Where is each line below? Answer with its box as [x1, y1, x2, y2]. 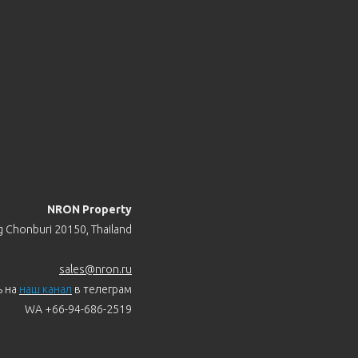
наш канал [18, 283, 72, 296]
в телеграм [71, 283, 132, 296]
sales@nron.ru [58, 263, 132, 276]
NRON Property [46, 203, 132, 217]
